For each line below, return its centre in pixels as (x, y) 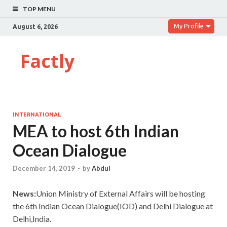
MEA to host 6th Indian (96, 131)
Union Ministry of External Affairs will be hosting (121, 194)
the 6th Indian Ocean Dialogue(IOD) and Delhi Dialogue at (113, 206)
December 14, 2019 (44, 168)
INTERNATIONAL (37, 115)
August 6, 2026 (35, 26)
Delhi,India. (32, 219)
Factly (47, 61)
